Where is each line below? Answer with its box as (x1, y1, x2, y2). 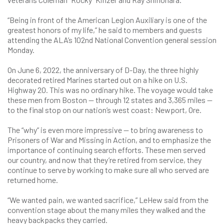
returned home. (7, 175, 58, 184)
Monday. (7, 45, 36, 54)
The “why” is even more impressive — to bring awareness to (7, 125, 203, 134)
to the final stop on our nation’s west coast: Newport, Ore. (7, 105, 203, 114)
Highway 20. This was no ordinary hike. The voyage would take (7, 85, 213, 94)
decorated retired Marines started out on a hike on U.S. (7, 75, 187, 84)
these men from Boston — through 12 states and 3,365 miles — (7, 95, 212, 104)
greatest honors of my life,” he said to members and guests (7, 25, 202, 34)
